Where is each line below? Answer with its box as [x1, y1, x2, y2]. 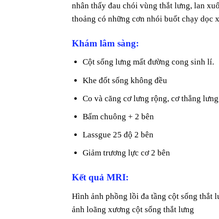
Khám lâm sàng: [72, 38, 139, 48]
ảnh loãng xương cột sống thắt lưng [72, 204, 194, 214]
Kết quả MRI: [72, 172, 129, 183]
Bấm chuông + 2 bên [83, 111, 154, 121]
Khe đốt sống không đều [83, 75, 168, 85]
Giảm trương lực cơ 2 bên [83, 148, 171, 158]
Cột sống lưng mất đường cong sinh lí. [83, 57, 215, 67]
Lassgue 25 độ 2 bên [83, 130, 154, 140]
